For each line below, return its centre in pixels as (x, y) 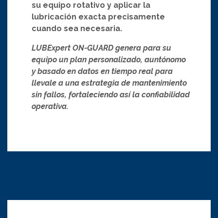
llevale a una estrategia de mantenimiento (109, 83)
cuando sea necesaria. (77, 28)
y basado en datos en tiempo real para (102, 71)
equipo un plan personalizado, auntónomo (109, 59)
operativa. (50, 106)
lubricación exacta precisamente (98, 17)
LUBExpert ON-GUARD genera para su (101, 48)
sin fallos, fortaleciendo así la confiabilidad (111, 94)
